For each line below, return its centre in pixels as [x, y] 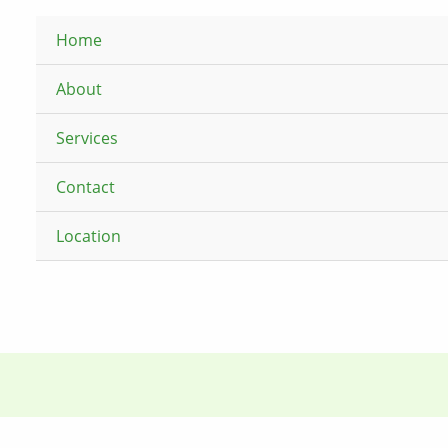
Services [87, 138]
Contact [85, 187]
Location [88, 236]
